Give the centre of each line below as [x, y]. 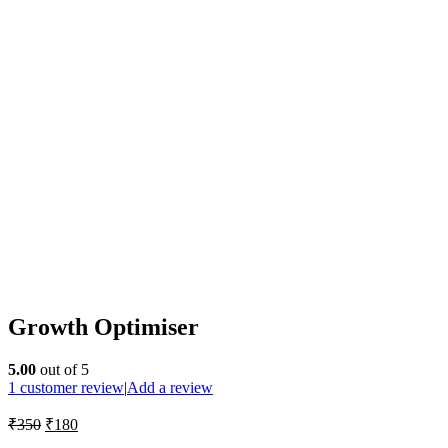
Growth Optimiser [103, 326]
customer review [70, 387]
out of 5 [62, 369]
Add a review [170, 387]
